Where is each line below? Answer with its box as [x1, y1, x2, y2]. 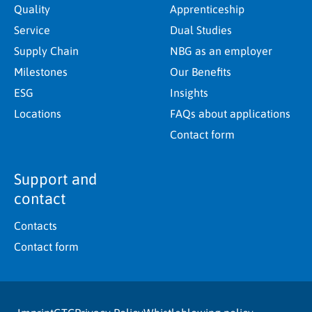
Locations [14, 107, 61, 120]
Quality [14, 3, 50, 16]
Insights [170, 86, 208, 100]
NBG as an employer [170, 45, 272, 58]
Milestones [14, 65, 68, 79]
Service [14, 24, 50, 37]
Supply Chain [14, 45, 79, 58]
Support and [14, 170, 97, 189]
